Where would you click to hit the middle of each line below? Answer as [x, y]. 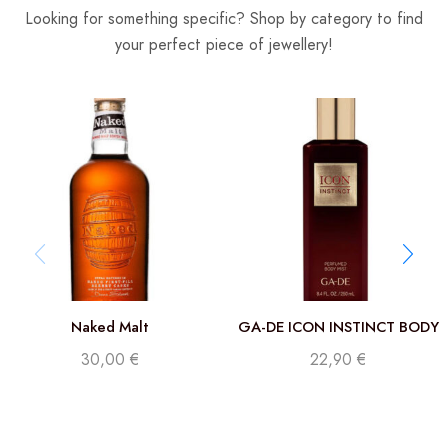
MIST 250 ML [338, 347]
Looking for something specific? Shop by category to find [224, 18]
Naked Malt [109, 327]
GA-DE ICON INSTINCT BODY [338, 327]
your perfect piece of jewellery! [224, 44]
